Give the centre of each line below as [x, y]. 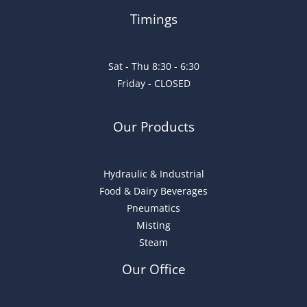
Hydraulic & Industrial [153, 174]
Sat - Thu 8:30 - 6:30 [153, 66]
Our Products [153, 126]
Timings [153, 19]
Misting [153, 225]
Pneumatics [153, 208]
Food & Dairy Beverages [153, 191]
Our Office [153, 270]
